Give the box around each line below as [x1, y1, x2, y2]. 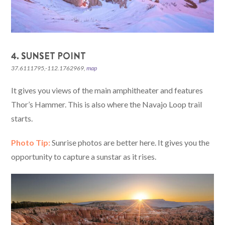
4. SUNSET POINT [11, 49, 86, 63]
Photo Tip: [11, 137, 51, 147]
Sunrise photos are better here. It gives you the [50, 137, 210, 147]
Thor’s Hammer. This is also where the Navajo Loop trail [11, 99, 202, 109]
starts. [11, 113, 35, 123]
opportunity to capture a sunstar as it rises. [11, 151, 157, 161]
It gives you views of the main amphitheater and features [11, 85, 203, 95]
